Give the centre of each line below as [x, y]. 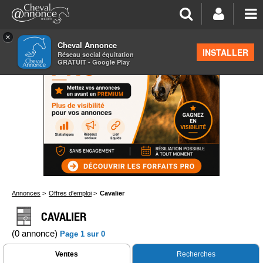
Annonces [26, 193]
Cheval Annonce [87, 45]
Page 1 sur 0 [82, 234]
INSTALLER [225, 52]
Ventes [67, 254]
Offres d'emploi [70, 193]
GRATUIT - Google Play [94, 62]
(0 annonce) [36, 233]
